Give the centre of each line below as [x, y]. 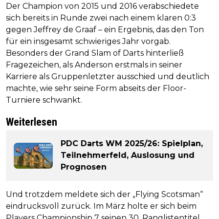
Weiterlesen [32, 122]
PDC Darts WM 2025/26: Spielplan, [132, 144]
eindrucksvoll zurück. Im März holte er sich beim [101, 206]
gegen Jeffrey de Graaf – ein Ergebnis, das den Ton [105, 30]
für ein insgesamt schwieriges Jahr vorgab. [88, 42]
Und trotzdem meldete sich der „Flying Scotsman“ [104, 195]
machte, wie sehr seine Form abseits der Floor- [96, 88]
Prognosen [84, 167]
